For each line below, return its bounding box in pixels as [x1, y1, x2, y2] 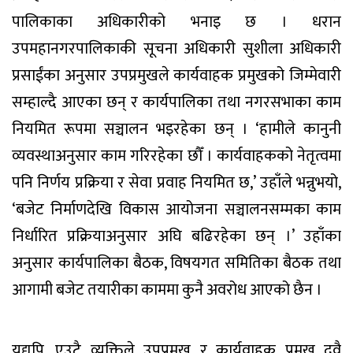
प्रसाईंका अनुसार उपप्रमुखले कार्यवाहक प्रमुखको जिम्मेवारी [12, 61, 341, 89]
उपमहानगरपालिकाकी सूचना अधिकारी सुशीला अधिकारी [12, 35, 341, 62]
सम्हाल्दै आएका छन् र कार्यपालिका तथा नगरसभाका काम [12, 88, 341, 116]
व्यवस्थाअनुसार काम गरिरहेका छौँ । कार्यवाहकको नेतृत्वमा [12, 142, 341, 169]
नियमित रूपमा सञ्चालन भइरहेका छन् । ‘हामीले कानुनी [12, 115, 341, 143]
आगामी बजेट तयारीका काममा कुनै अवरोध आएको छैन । [12, 276, 322, 303]
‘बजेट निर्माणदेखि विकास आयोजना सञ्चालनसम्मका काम [12, 195, 341, 223]
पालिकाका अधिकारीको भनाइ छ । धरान [12, 8, 341, 35]
